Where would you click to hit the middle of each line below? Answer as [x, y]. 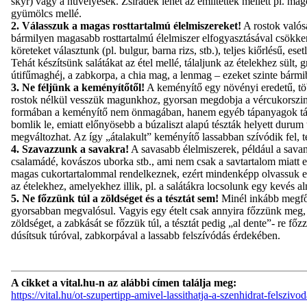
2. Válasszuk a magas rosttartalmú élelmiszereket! [126, 25]
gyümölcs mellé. [46, 13]
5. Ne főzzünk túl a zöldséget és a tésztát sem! [115, 198]
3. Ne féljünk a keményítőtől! [78, 87]
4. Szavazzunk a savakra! [70, 149]
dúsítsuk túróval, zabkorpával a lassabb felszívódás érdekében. [146, 235]
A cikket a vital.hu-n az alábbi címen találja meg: [124, 282]
